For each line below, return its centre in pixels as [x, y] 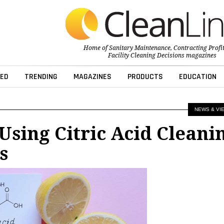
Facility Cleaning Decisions [146, 56]
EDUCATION [197, 77]
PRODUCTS [145, 77]
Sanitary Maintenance [139, 48]
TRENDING [41, 77]
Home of [96, 48]
